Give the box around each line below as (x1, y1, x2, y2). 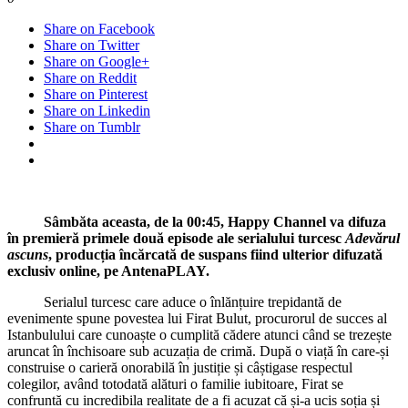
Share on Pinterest (44, 86, 148, 102)
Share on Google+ (44, 53, 149, 69)
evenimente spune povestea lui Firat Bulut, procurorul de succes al (7, 310, 387, 326)
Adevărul (345, 229, 400, 246)
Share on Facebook (44, 20, 155, 36)
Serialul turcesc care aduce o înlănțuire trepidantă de (7, 293, 342, 310)
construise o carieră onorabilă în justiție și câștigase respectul (7, 359, 352, 375)
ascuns (7, 246, 48, 262)
